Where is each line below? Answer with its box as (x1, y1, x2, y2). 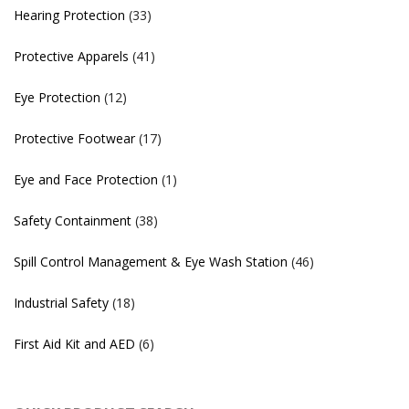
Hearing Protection (14, 6, 125, 25)
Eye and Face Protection (14, 171, 158, 189)
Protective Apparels (14, 47, 129, 66)
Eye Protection (14, 89, 100, 107)
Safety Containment (14, 212, 131, 230)
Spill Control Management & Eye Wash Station (14, 253, 288, 271)
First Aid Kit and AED (14, 335, 135, 353)
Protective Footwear (14, 130, 135, 148)
